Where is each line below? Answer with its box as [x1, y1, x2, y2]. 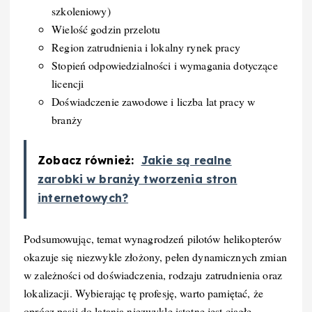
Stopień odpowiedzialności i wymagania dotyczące [52, 58, 278, 73]
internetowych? [38, 191, 129, 205]
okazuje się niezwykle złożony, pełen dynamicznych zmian [24, 249, 287, 265]
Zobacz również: [38, 153, 134, 168]
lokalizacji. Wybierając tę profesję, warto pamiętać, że [24, 286, 263, 301]
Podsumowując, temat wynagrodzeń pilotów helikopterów [24, 231, 282, 247]
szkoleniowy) [52, 3, 111, 19]
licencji [52, 76, 84, 91]
